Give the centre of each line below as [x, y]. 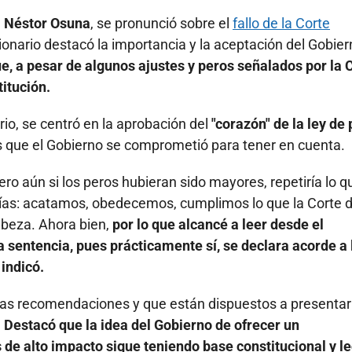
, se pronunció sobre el [161, 24]
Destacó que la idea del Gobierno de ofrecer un [152, 325]
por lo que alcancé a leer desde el [218, 225]
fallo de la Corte [281, 24]
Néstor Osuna [47, 24]
